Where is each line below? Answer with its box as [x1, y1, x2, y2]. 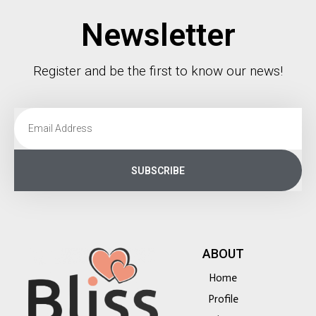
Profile [207, 293, 238, 306]
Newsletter [80, 16, 236, 54]
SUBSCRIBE [131, 164, 185, 176]
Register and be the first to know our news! [33, 63, 283, 80]
